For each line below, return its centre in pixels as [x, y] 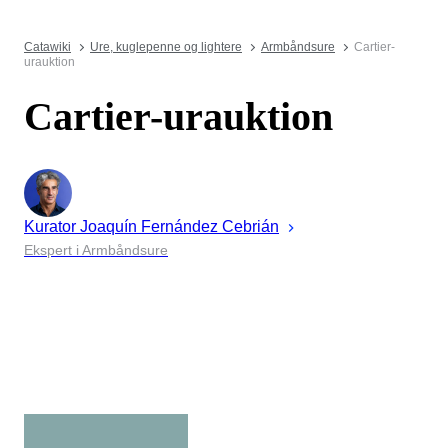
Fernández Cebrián [210, 226]
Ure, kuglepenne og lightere [166, 47]
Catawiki [47, 47]
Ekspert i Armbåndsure [96, 249]
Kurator [50, 226]
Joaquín [108, 226]
